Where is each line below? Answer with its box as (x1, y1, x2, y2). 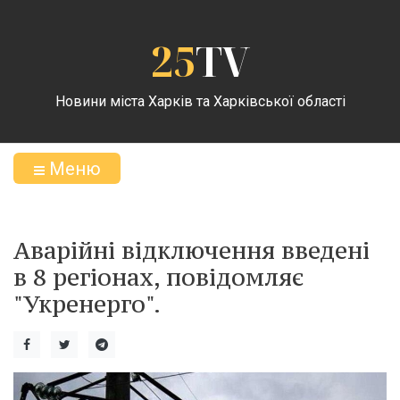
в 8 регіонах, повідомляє (13, 262, 304, 292)
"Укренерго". (13, 288, 161, 319)
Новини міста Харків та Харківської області (54, 92, 346, 110)
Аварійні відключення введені (13, 235, 370, 265)
